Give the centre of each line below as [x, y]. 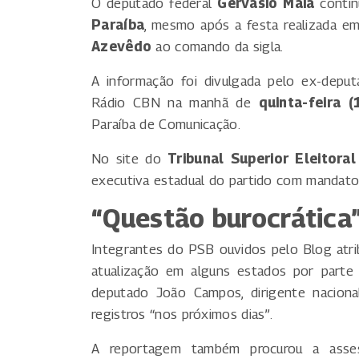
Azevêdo [122, 47]
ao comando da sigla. [218, 47]
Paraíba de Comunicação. [166, 125]
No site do [130, 159]
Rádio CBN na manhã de [175, 103]
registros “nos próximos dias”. [182, 315]
